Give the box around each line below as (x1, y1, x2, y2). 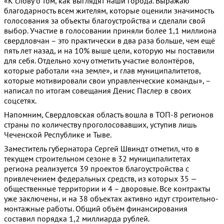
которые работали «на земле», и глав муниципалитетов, (4, 65, 200, 76)
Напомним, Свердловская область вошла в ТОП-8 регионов (4, 109, 213, 120)
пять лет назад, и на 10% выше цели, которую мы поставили (4, 45, 214, 56)
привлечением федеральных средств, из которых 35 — (4, 173, 196, 184)
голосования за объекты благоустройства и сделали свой (4, 15, 205, 26)
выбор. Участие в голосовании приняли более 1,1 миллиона (4, 25, 216, 36)
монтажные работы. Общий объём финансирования (4, 203, 187, 214)
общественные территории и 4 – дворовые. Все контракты (4, 183, 210, 194)
